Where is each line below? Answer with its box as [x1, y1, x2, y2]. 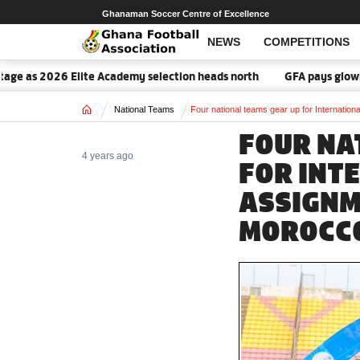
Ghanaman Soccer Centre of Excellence [102, 9, 269, 18]
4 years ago [82, 150, 133, 162]
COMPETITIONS [264, 35, 350, 48]
